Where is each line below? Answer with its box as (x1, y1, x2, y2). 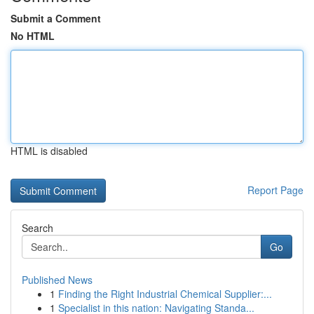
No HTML (11, 29, 55, 43)
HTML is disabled (11, 144, 88, 158)
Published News (22, 273, 93, 287)
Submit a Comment (11, 11, 101, 25)
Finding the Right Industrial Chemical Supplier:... (58, 287, 272, 301)
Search (22, 221, 53, 235)
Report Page (247, 183, 303, 197)
